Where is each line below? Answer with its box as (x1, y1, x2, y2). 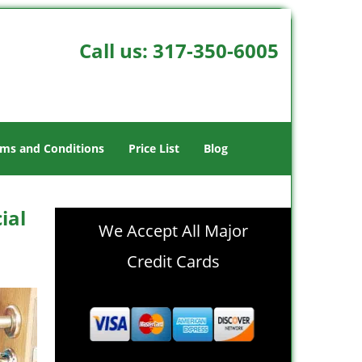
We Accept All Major (98, 220, 248, 242)
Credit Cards (126, 250, 220, 272)
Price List (128, 141, 179, 156)
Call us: (78, 37, 153, 64)
